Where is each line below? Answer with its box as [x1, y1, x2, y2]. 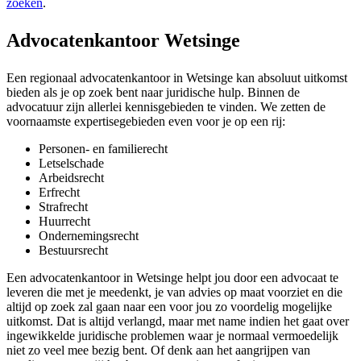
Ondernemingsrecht [39, 229, 139, 243]
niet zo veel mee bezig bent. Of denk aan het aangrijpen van [6, 343, 310, 358]
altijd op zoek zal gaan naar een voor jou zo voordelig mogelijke [6, 300, 332, 314]
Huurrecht [39, 214, 90, 229]
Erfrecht [39, 185, 80, 200]
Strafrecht [39, 200, 88, 214]
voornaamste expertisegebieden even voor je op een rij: [6, 114, 285, 129]
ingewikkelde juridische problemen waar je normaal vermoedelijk [6, 329, 338, 343]
